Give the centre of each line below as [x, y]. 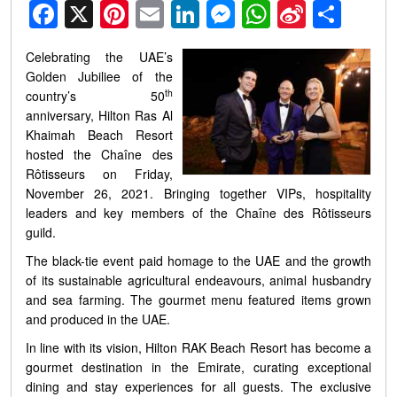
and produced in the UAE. [98, 319]
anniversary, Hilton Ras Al [99, 115]
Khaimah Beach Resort [99, 135]
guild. [41, 232]
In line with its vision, [86, 347]
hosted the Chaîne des [99, 154]
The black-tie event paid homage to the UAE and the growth [198, 261]
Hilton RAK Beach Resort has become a [259, 347]
